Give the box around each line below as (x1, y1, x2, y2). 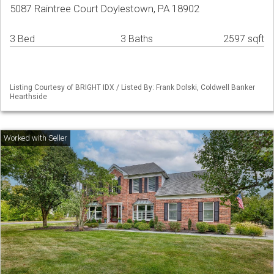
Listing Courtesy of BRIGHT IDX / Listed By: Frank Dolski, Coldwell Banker (10, 83, 255, 92)
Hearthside (10, 92, 47, 102)
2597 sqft (223, 33, 264, 45)
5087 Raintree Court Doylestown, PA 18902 (10, 2, 199, 15)
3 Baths (120, 33, 153, 45)
